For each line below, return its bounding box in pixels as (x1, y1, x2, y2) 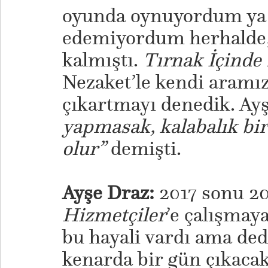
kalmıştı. (62, 47, 143, 72)
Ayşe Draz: (62, 180, 154, 205)
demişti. (110, 136, 181, 161)
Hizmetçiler (62, 202, 166, 227)
